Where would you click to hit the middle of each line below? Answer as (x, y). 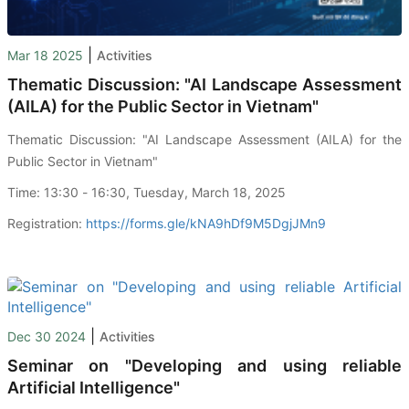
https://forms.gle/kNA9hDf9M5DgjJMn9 (206, 223)
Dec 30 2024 (47, 336)
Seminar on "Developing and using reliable (204, 365)
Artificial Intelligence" (95, 387)
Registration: (47, 223)
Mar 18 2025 (45, 55)
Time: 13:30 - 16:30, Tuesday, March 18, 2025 (147, 192)
